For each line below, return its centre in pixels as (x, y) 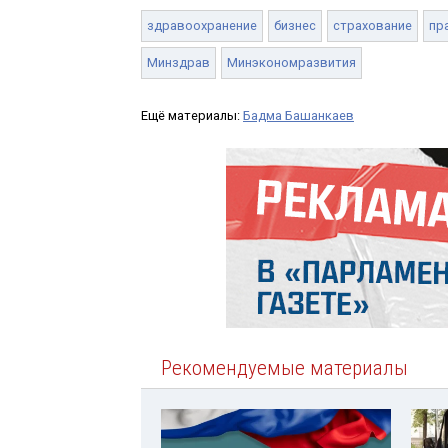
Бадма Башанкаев (298, 115)
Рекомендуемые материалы (284, 367)
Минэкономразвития (291, 62)
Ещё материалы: (192, 115)
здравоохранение (202, 25)
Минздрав (178, 62)
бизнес (295, 25)
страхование (372, 25)
